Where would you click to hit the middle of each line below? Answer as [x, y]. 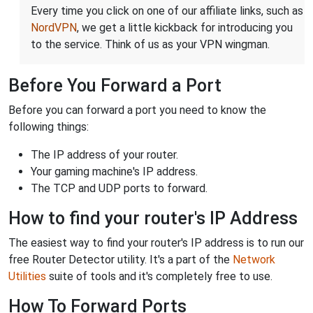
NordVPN [54, 28]
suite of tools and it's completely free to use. [159, 277]
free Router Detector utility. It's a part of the [121, 260]
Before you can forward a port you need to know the [137, 110]
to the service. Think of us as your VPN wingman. [150, 45]
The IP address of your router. [104, 155]
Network [254, 260]
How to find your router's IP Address [153, 219]
